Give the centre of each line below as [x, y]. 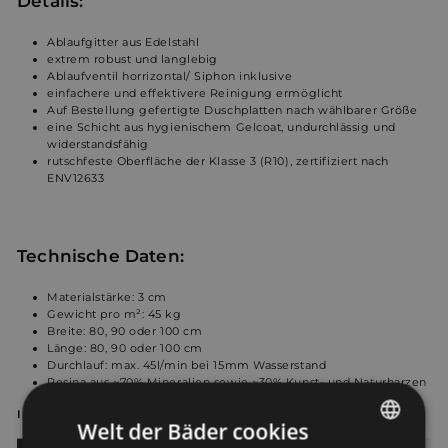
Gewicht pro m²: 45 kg [114, 313]
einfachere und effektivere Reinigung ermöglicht [195, 92]
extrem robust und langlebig [132, 58]
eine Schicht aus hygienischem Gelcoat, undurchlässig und [221, 126]
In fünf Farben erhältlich [94, 413]
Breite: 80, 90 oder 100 [113, 330]
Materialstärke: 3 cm [107, 296]
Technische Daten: [100, 255]
